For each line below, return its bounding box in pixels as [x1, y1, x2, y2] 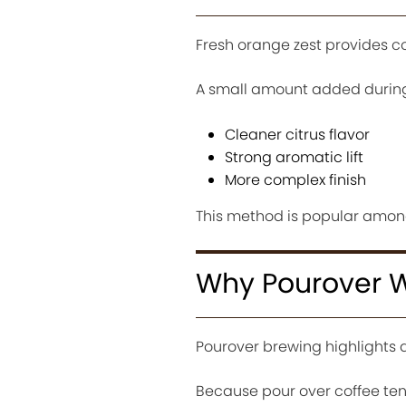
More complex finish [224, 169, 366, 191]
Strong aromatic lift [224, 147, 363, 169]
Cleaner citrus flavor [224, 124, 370, 146]
